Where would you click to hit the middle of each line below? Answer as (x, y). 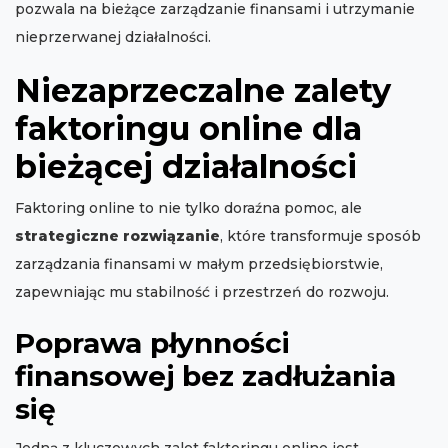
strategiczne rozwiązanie (117, 236)
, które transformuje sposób (320, 236)
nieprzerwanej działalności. (113, 37)
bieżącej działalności (186, 167)
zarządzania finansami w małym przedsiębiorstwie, (199, 264)
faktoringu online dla (188, 129)
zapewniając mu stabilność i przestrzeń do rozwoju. (202, 292)
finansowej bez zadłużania (205, 376)
